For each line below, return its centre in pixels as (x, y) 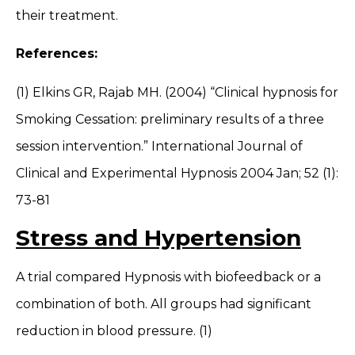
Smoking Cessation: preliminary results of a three (170, 119)
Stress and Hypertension (158, 238)
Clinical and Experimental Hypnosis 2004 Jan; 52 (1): (177, 173)
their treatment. (67, 16)
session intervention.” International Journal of (159, 146)
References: (57, 54)
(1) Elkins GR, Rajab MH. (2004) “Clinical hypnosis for (177, 92)
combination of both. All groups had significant (164, 304)
